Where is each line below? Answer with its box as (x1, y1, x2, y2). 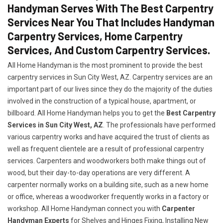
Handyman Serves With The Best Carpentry (7, 1, 214, 14)
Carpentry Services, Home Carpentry (7, 29, 183, 42)
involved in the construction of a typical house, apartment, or (7, 97, 196, 105)
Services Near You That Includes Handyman (7, 15, 215, 28)
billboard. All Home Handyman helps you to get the (7, 109, 166, 117)
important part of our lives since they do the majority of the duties (7, 85, 213, 93)
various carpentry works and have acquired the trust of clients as (7, 133, 210, 141)
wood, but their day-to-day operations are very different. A (7, 169, 190, 177)
